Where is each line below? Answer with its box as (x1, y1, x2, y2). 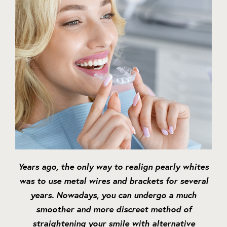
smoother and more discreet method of (35, 203, 192, 215)
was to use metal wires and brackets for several (19, 175, 208, 187)
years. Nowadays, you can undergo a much (30, 189, 197, 201)
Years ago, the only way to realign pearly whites (18, 161, 209, 173)
